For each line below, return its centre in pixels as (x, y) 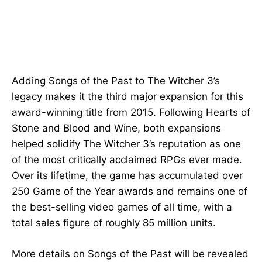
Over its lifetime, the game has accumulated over (127, 176)
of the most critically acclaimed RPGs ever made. (127, 160)
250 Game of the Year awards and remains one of (130, 192)
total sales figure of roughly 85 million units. (114, 223)
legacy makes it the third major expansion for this (127, 97)
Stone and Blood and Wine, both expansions (116, 128)
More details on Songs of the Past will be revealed (130, 254)
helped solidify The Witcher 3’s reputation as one (126, 144)
